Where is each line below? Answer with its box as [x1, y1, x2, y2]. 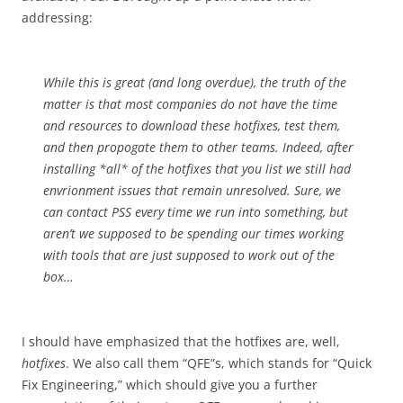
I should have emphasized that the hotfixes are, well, [22, 333, 340, 350]
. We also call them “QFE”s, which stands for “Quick [66, 354, 372, 372]
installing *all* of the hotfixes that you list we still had [43, 160, 351, 177]
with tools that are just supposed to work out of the [43, 246, 335, 264]
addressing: [22, 9, 93, 26]
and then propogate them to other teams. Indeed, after [43, 139, 354, 156]
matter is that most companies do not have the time [43, 95, 337, 112]
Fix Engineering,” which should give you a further [22, 376, 318, 393]
